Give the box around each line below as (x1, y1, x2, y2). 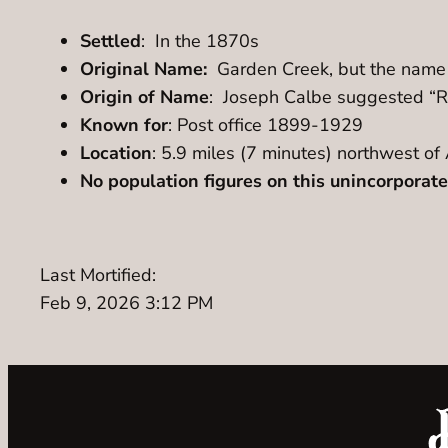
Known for (80, 113, 168, 138)
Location (80, 141, 152, 166)
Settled (80, 29, 141, 54)
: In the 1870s (141, 29, 259, 54)
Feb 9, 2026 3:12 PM (40, 291, 213, 316)
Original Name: (80, 57, 217, 82)
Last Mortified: (40, 263, 156, 288)
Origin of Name (80, 85, 209, 110)
